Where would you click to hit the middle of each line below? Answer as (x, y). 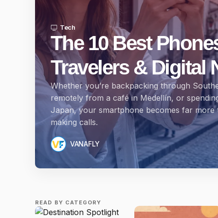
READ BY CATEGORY (68, 202)
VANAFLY (85, 144)
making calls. (74, 122)
